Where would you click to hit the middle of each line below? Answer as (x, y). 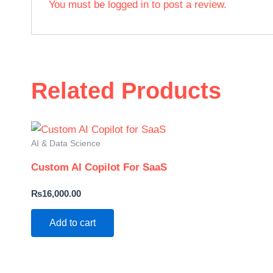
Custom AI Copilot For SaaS (99, 168)
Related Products (126, 90)
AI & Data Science (66, 144)
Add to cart (73, 222)
